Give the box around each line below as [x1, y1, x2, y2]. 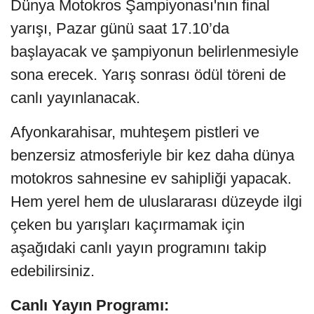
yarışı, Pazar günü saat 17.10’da [11, 20, 229, 38]
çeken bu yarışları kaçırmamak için [11, 216, 245, 234]
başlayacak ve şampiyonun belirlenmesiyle [11, 43, 299, 61]
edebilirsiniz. [11, 262, 95, 280]
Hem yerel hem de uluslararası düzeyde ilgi [11, 193, 302, 211]
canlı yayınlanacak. [11, 89, 140, 107]
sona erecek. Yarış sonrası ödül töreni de [11, 66, 286, 84]
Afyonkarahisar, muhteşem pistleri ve [11, 123, 259, 142]
